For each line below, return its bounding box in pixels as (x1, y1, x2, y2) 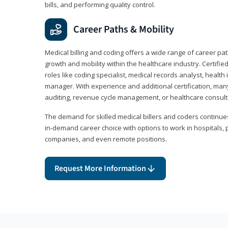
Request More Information (54, 162, 146, 174)
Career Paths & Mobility (73, 22, 174, 37)
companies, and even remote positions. (45, 134, 167, 144)
